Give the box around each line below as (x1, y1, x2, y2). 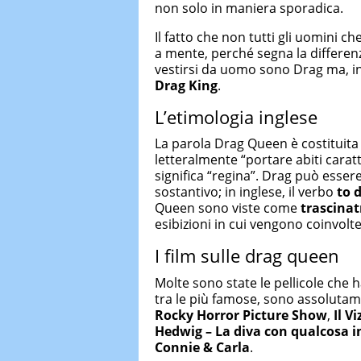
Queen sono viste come (155, 199, 301, 217)
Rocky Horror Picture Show (155, 305, 327, 324)
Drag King (155, 76, 218, 94)
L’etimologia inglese (155, 104, 317, 129)
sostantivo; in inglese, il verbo (155, 183, 337, 201)
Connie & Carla (155, 338, 250, 356)
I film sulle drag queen (155, 243, 339, 268)
